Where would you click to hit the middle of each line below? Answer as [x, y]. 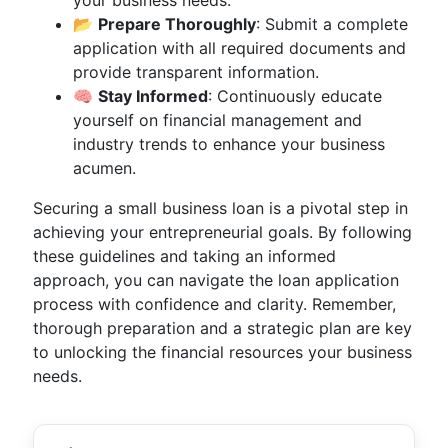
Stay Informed [153, 96]
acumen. [104, 168]
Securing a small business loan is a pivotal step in [220, 208]
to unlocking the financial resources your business [222, 352]
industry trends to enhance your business [229, 144]
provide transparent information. [196, 72]
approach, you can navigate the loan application [216, 280]
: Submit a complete [332, 24]
